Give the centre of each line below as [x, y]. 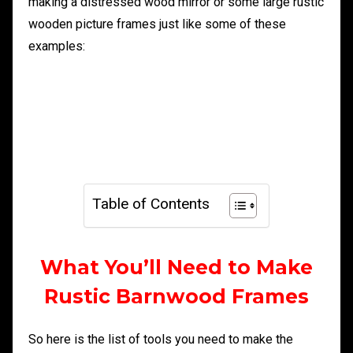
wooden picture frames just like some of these [157, 24]
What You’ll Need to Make [176, 268]
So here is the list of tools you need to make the [161, 340]
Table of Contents [151, 204]
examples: [57, 46]
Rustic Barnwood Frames [176, 297]
